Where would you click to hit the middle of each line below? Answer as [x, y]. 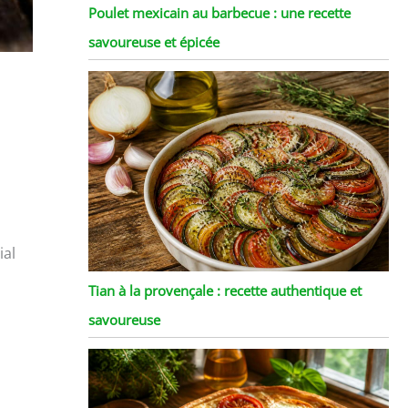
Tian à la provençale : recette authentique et [224, 290]
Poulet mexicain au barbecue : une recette [219, 12]
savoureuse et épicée [153, 41]
